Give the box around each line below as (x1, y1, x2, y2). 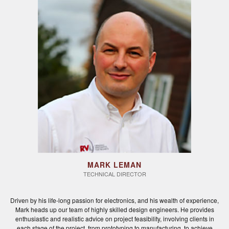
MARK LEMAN (87, 159, 142, 170)
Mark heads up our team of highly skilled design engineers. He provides (15, 205, 214, 214)
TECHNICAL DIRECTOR (83, 170, 146, 178)
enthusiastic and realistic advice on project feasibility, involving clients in (15, 214, 214, 223)
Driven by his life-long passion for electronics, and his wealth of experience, (10, 196, 219, 205)
